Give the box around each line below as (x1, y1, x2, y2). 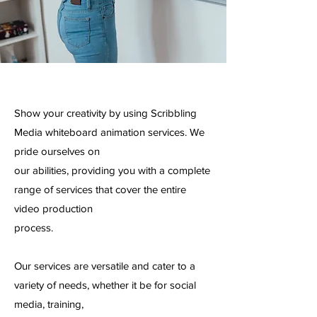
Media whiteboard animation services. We (14, 126, 204, 138)
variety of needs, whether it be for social (14, 279, 196, 291)
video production (14, 202, 93, 214)
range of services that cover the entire (14, 183, 186, 195)
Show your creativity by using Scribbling (14, 107, 197, 119)
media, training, (14, 298, 83, 310)
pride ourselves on (14, 145, 100, 157)
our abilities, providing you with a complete (14, 164, 210, 176)
